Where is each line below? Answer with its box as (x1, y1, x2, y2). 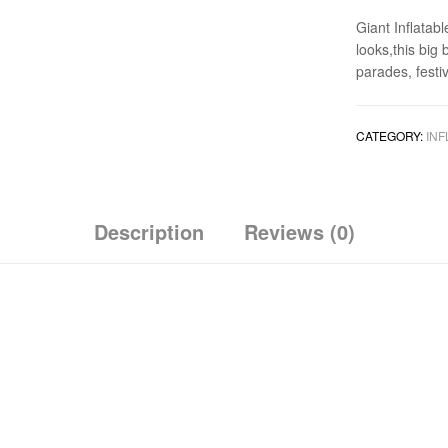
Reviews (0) (243, 216, 355, 246)
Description (93, 216, 204, 246)
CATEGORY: (356, 126, 427, 144)
